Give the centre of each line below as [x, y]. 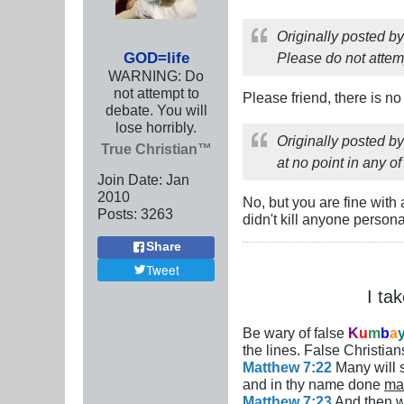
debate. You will [156, 110]
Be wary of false [295, 332]
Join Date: [130, 179]
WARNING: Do [156, 75]
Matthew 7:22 [287, 367]
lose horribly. [156, 127]
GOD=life [156, 57]
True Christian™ [156, 148]
